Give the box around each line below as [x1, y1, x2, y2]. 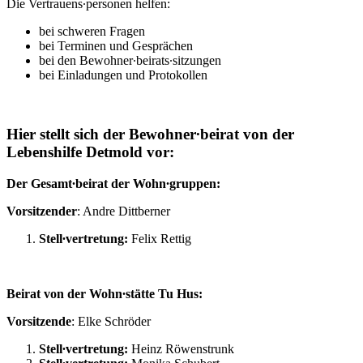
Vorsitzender [6, 203, 77, 218]
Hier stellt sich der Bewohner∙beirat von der [6, 125, 294, 143]
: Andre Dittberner [77, 203, 170, 218]
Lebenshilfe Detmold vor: [6, 143, 174, 160]
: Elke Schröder [71, 314, 151, 328]
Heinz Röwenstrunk [128, 341, 234, 356]
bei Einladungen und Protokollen [39, 68, 207, 83]
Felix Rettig [128, 231, 191, 246]
